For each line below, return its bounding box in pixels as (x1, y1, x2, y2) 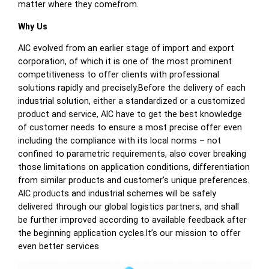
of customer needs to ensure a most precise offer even (18, 122, 243, 132)
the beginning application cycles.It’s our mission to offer (18, 228, 241, 238)
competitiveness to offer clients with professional (18, 69, 220, 79)
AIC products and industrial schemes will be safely (18, 188, 217, 198)
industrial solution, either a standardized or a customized (18, 95, 246, 106)
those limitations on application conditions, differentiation (18, 162, 250, 172)
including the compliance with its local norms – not (18, 135, 222, 145)
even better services (18, 241, 100, 251)
